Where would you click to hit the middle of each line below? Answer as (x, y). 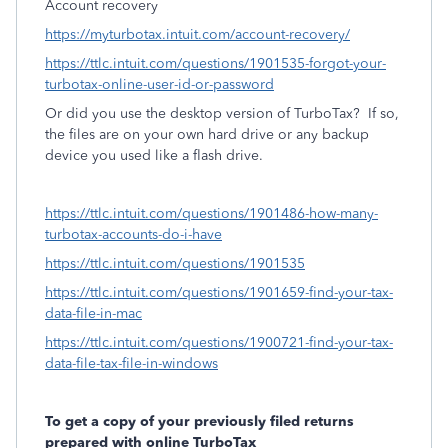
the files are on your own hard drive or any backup (207, 134)
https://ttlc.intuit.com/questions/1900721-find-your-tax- (219, 342)
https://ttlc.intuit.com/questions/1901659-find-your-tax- (219, 292)
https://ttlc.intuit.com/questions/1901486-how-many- (211, 213)
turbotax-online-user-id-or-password (159, 84)
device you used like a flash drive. (154, 155)
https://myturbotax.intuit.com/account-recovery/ (197, 34)
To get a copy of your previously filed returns (199, 421)
